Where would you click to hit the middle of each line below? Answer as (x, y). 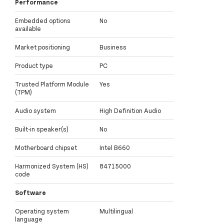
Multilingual (116, 211)
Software (30, 193)
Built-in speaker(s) (42, 129)
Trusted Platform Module (52, 84)
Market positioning (42, 47)
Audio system (35, 111)
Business (113, 47)
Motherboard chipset (46, 148)
